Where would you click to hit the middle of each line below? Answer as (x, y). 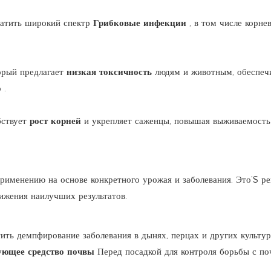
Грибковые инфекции (141, 22)
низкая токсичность (111, 71)
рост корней (57, 120)
